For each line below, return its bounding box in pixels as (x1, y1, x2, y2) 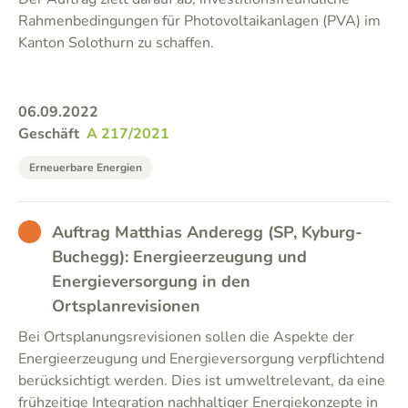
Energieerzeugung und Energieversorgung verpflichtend (18, 349, 384, 369)
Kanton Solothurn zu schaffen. (18, 33, 214, 53)
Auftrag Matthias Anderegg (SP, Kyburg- (52, 221, 362, 243)
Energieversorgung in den (52, 270, 250, 292)
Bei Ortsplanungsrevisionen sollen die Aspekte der (18, 327, 354, 347)
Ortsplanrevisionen (52, 295, 200, 317)
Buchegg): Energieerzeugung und (52, 246, 307, 268)
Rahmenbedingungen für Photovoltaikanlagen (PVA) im (18, 11, 381, 31)
